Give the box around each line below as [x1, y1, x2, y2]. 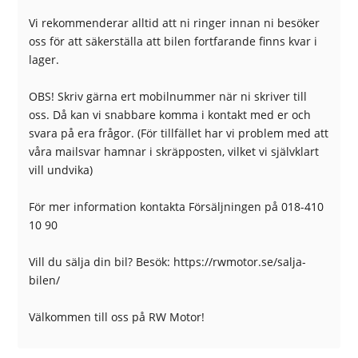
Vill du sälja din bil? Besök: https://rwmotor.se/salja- [29, 254, 307, 270]
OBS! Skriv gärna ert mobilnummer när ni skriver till [29, 89, 308, 105]
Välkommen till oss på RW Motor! [29, 309, 205, 325]
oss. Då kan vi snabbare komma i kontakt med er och [29, 107, 312, 123]
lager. [29, 52, 60, 68]
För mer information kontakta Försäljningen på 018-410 [29, 199, 324, 215]
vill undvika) [29, 162, 93, 178]
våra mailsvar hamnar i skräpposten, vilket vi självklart [29, 144, 320, 160]
